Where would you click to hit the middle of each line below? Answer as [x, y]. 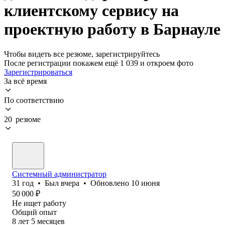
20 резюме [22, 119]
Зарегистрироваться [38, 72]
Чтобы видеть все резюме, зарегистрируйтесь [82, 54]
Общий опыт [34, 212]
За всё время [25, 81]
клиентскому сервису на [91, 11]
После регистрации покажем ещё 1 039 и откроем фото [99, 63]
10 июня [145, 183]
